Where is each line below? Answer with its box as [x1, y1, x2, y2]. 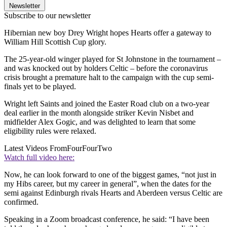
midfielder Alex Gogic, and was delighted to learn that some [4, 117, 196, 126]
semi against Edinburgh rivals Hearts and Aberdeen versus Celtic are [4, 188, 222, 197]
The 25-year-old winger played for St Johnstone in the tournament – [4, 54, 221, 63]
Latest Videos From [4, 143, 67, 153]
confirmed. [4, 197, 39, 206]
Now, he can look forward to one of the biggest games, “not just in [4, 170, 216, 179]
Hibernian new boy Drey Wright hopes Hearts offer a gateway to [4, 28, 211, 37]
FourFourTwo [67, 143, 112, 153]
